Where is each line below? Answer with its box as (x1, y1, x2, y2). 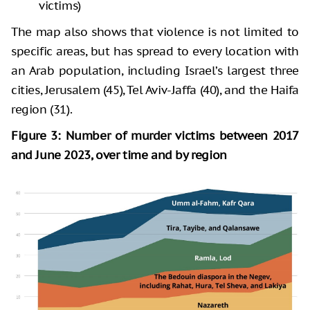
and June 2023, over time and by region (11, 147, 227, 163)
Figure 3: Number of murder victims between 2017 (11, 128, 299, 144)
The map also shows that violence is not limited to (11, 24, 299, 40)
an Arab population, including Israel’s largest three (11, 63, 299, 79)
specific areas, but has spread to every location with (11, 44, 299, 60)
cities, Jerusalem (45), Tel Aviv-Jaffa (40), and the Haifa (11, 82, 299, 98)
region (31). (11, 102, 73, 118)
